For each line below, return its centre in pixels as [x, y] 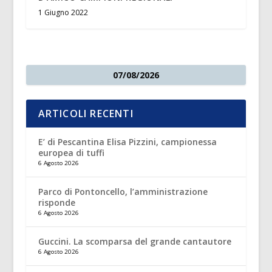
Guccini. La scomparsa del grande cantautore [134, 242]
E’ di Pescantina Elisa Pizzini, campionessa [127, 142]
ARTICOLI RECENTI [86, 114]
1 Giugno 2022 [63, 13]
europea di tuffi [71, 153]
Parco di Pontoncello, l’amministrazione [123, 192]
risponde [56, 203]
